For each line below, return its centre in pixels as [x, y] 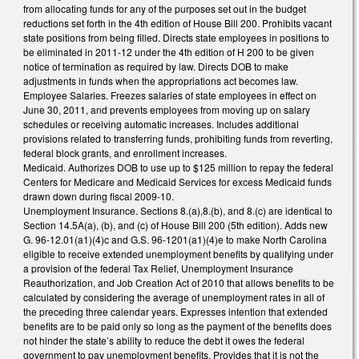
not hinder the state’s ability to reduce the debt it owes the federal [164, 340]
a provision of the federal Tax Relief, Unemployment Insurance [158, 268]
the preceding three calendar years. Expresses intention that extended [175, 311]
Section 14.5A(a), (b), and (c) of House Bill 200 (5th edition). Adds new [175, 224]
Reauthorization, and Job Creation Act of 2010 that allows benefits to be [179, 282]
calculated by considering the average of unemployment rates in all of [174, 296]
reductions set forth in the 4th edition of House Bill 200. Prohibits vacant [177, 22]
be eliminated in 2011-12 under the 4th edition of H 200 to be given [169, 51]
